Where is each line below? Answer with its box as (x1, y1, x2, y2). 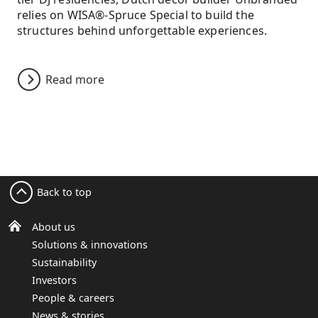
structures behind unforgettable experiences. (17, 23, 268, 39)
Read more (45, 72, 104, 88)
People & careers (32, 291, 114, 305)
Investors (32, 273, 77, 287)
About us (32, 220, 75, 234)
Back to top (37, 185, 92, 199)
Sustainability (32, 256, 97, 270)
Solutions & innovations (32, 238, 148, 252)
